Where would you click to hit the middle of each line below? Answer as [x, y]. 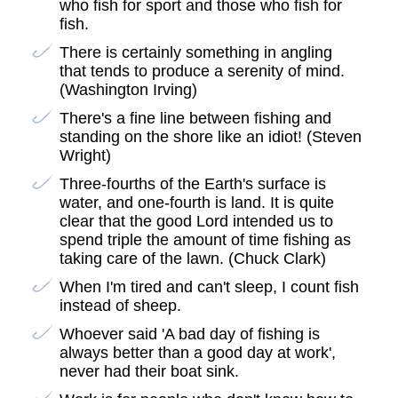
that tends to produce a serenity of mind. [202, 72]
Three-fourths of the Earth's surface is [192, 184]
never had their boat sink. [149, 372]
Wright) [85, 156]
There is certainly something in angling [195, 53]
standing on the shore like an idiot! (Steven [210, 137]
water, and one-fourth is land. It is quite [196, 203]
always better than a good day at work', [197, 353]
